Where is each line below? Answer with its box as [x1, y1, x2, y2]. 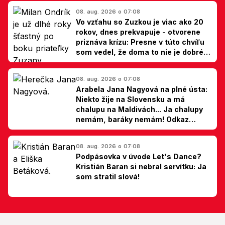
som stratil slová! [76, 172, 140, 181]
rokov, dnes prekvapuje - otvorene [76, 27, 200, 36]
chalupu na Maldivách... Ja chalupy [76, 104, 203, 114]
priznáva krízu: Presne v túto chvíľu [76, 37, 204, 46]
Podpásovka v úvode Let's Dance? [76, 152, 201, 161]
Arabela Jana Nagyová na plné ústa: [76, 84, 207, 93]
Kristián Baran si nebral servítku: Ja [76, 162, 206, 171]
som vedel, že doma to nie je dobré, [76, 47, 206, 56]
